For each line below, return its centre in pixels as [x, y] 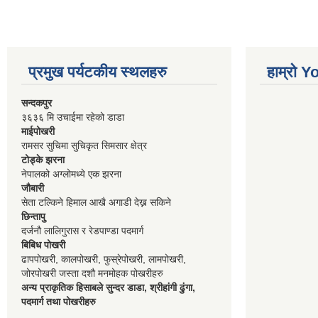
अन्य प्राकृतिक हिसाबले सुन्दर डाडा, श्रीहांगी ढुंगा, [108, 287]
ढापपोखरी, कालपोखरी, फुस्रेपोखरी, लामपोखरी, [104, 259]
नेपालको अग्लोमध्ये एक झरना [71, 174]
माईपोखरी [38, 131]
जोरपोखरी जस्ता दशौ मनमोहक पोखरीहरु [92, 273]
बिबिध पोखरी [43, 245]
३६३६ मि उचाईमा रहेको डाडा [73, 117]
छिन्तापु [33, 216]
